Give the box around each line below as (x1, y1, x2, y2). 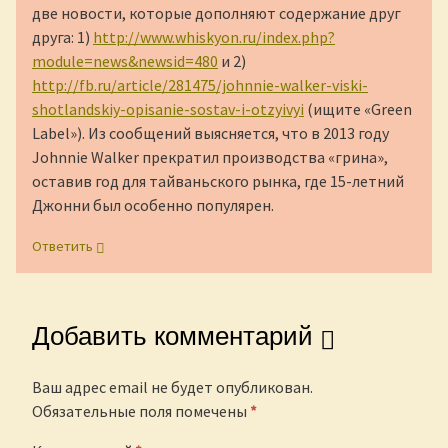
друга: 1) (32, 27, 93, 48)
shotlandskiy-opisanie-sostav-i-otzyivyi (32, 99, 304, 120)
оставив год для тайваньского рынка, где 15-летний (32, 171, 404, 192)
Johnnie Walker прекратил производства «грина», (32, 147, 388, 168)
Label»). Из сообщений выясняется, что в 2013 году (32, 123, 389, 144)
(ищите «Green (304, 99, 412, 120)
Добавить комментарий (32, 321, 320, 359)
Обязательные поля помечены (32, 401, 250, 422)
